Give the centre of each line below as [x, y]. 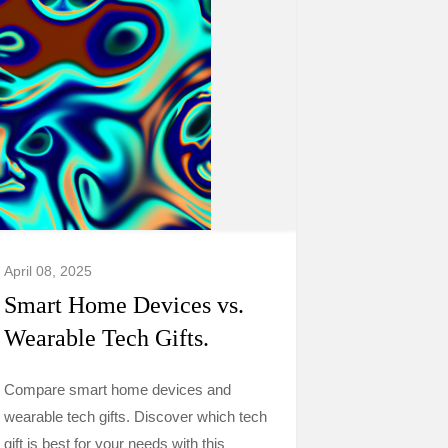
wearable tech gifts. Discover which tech [135, 416]
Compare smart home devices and [117, 389]
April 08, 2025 [48, 271]
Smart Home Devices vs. [124, 305]
